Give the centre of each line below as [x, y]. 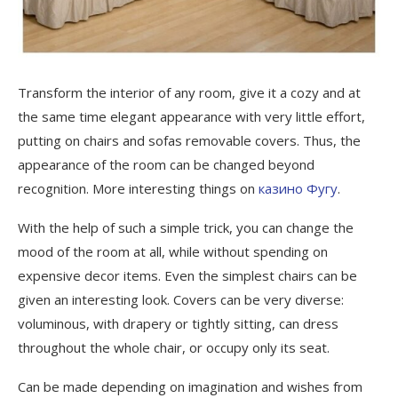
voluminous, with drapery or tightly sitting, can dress [178, 323]
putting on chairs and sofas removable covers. [159, 140]
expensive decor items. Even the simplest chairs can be [187, 275]
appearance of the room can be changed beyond [166, 164]
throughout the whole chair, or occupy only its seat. [174, 347]
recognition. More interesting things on [138, 188]
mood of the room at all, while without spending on [173, 251]
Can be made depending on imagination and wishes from [190, 386]
